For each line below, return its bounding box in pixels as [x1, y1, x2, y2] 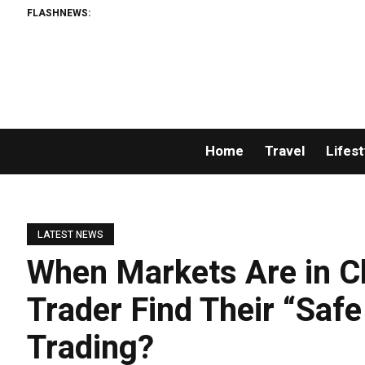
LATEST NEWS [37, 227, 104, 242]
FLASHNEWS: [27, 5, 91, 20]
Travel [264, 141, 305, 162]
